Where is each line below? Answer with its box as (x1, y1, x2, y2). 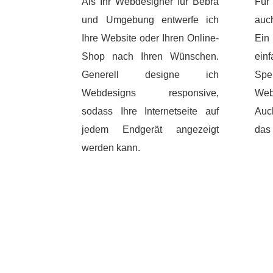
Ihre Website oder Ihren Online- (82, 33, 219, 44)
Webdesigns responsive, (82, 88, 219, 99)
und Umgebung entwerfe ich (82, 15, 219, 26)
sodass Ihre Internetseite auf (82, 106, 219, 117)
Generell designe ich (82, 69, 219, 80)
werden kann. (82, 143, 141, 154)
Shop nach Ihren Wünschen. (82, 51, 219, 62)
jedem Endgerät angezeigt (82, 124, 219, 135)
